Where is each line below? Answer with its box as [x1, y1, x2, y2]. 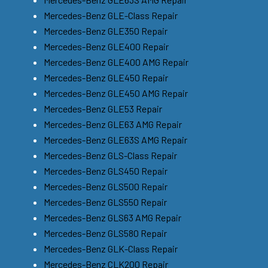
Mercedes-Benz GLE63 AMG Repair [44, 118, 182, 130]
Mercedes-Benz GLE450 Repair [44, 71, 168, 83]
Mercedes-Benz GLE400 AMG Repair [44, 56, 188, 68]
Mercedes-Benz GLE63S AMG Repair [44, 133, 187, 145]
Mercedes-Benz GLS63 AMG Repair [44, 211, 181, 223]
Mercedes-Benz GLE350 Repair [44, 25, 167, 36]
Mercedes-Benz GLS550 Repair [44, 196, 167, 208]
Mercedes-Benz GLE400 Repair [44, 40, 169, 52]
